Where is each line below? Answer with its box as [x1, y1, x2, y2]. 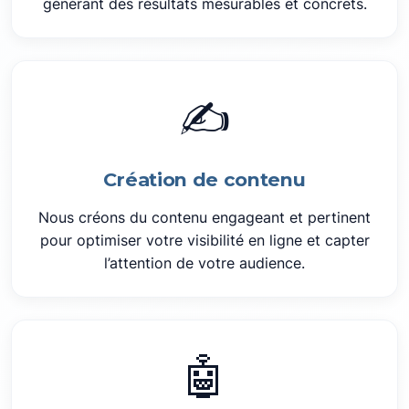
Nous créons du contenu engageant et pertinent [38, 208, 371, 226]
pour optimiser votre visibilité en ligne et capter [39, 231, 370, 249]
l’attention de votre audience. [104, 254, 305, 272]
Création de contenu [103, 168, 306, 191]
